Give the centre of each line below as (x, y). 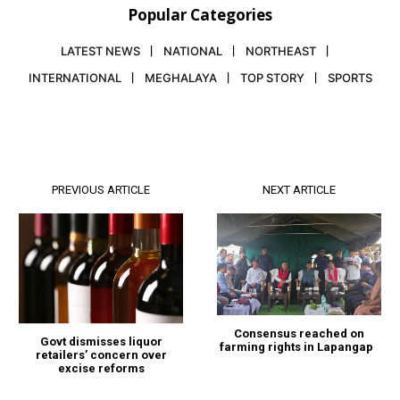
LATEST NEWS (100, 50)
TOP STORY (272, 77)
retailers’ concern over (101, 354)
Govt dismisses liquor (101, 341)
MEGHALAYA (180, 77)
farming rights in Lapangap (299, 347)
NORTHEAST (281, 50)
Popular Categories (200, 14)
